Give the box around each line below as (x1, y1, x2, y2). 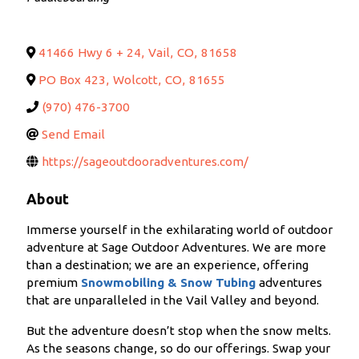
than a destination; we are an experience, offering (26, 258, 309, 272)
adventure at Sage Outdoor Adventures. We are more (26, 240, 326, 255)
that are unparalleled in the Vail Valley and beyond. (26, 293, 319, 308)
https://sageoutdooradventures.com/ (41, 155, 248, 169)
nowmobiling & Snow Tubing (87, 276, 256, 290)
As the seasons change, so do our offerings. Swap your (26, 341, 330, 356)
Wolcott (112, 73, 158, 87)
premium (26, 276, 81, 290)
